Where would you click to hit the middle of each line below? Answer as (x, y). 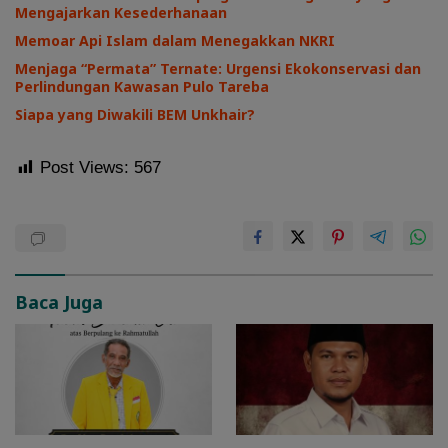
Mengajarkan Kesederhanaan (123, 13)
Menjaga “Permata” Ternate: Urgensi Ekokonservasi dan (218, 69)
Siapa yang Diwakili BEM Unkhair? (135, 115)
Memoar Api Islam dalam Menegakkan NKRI (175, 41)
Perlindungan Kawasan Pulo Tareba (142, 87)
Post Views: (84, 168)
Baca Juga (59, 302)
